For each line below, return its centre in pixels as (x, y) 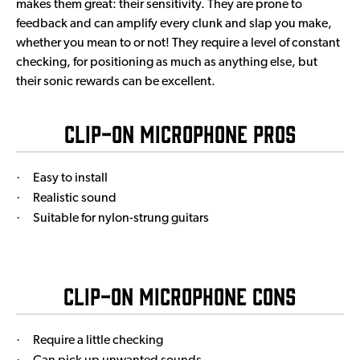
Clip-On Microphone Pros (180, 133)
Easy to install (70, 178)
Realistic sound (75, 198)
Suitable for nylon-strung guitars (121, 218)
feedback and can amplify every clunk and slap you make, (174, 24)
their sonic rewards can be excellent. (116, 82)
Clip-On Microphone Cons (180, 295)
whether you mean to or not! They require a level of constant (178, 43)
